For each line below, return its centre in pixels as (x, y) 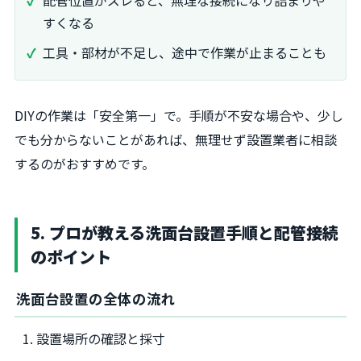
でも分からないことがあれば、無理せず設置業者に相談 (176, 139)
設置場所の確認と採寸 (101, 338)
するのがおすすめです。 (85, 163)
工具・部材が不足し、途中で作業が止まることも (185, 52)
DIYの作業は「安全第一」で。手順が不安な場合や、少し (179, 115)
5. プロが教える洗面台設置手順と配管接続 (185, 232)
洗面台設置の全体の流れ (96, 298)
